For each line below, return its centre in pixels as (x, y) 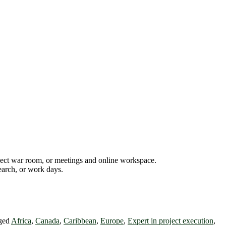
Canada (47, 220)
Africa (21, 220)
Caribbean (80, 220)
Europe (112, 220)
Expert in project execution (171, 220)
